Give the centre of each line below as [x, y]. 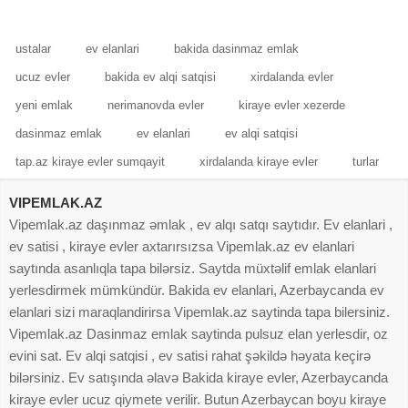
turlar [366, 161]
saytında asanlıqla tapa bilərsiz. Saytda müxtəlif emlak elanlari [193, 268]
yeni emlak [44, 105]
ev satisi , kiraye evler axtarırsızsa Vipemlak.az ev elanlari [182, 246]
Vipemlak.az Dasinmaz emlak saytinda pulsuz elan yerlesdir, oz [199, 333]
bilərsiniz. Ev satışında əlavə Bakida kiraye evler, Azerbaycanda [199, 377]
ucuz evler [43, 76]
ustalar [33, 48]
